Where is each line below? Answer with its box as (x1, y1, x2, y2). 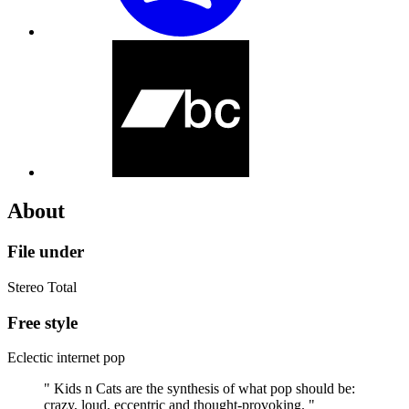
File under (7, 242, 84, 262)
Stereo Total (7, 278, 77, 295)
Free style (7, 312, 78, 332)
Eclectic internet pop (7, 350, 125, 366)
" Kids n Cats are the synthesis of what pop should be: (44, 381, 355, 397)
